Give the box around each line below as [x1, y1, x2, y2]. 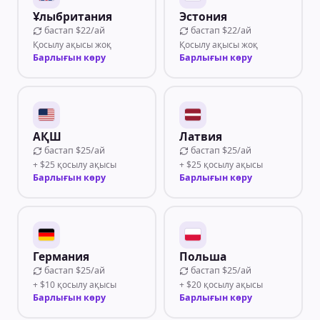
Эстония [179, 9, 227, 24]
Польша [179, 249, 226, 264]
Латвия [179, 129, 222, 144]
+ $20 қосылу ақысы [179, 278, 263, 291]
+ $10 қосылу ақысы [32, 278, 116, 291]
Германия [32, 249, 89, 264]
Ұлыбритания [32, 9, 112, 24]
